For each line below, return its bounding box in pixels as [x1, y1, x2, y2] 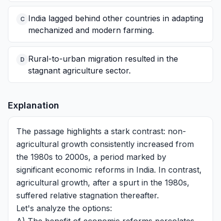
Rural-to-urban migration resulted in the [28, 54, 178, 64]
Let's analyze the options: [16, 203, 112, 213]
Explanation [8, 100, 59, 110]
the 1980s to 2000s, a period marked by [16, 152, 166, 162]
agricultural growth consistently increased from [16, 139, 194, 149]
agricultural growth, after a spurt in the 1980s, [16, 178, 189, 187]
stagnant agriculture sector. [28, 66, 131, 75]
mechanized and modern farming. [28, 25, 154, 35]
